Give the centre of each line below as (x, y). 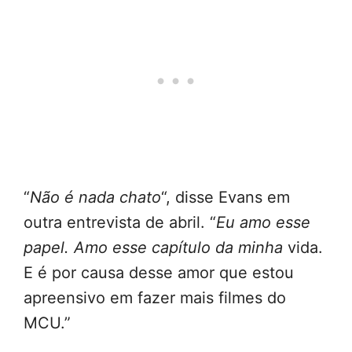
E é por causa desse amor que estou (159, 272)
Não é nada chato (95, 197)
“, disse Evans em (225, 197)
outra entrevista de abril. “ (120, 222)
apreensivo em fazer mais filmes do (155, 297)
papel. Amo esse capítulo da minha (156, 247)
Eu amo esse (263, 222)
